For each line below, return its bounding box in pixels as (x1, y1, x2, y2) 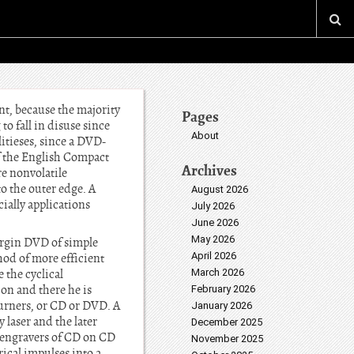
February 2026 (191, 283, 255, 295)
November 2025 (191, 333, 263, 345)
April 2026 (191, 250, 236, 262)
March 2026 (191, 266, 244, 278)
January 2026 (191, 299, 252, 311)
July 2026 (191, 200, 235, 212)
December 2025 (191, 316, 262, 328)
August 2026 (191, 183, 248, 195)
